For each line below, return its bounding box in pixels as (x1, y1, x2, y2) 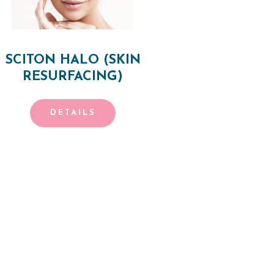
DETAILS (50, 109, 96, 117)
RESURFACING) (23, 70, 124, 83)
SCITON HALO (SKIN (5, 53, 141, 67)
